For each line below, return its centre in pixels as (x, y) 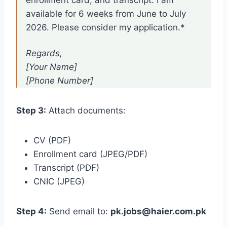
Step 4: (31, 212)
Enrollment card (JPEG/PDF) (90, 154)
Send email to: (79, 212)
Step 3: (31, 111)
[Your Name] (51, 67)
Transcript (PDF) (66, 168)
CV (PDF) (52, 141)
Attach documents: (86, 111)
